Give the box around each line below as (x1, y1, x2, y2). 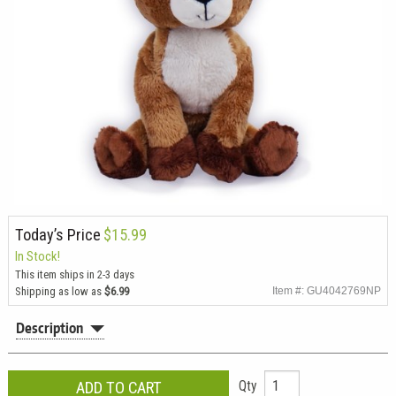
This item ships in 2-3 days (14, 267, 134, 281)
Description (16, 319, 84, 338)
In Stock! (14, 247, 60, 264)
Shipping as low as (14, 284, 104, 298)
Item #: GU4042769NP (272, 284, 382, 296)
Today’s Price (14, 225, 101, 244)
